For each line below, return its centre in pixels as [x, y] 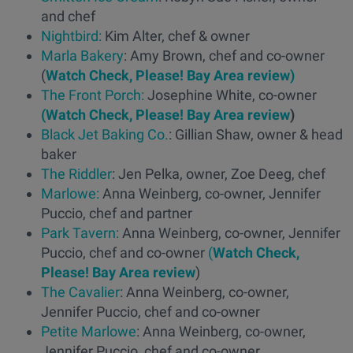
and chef [68, 16]
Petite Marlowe [89, 331]
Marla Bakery [82, 55]
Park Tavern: [80, 232]
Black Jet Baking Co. [105, 134]
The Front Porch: [93, 95]
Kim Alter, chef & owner [176, 35]
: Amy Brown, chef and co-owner [224, 55]
